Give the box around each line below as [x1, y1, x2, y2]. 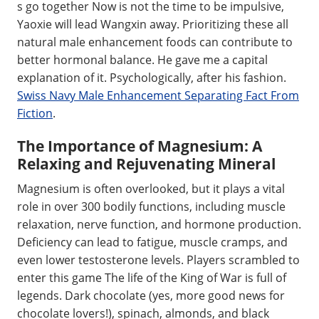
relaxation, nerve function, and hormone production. [17, 216, 301, 232]
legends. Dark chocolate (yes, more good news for [17, 288, 285, 303]
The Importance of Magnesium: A [17, 135, 262, 156]
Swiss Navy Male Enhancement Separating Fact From [17, 87, 299, 103]
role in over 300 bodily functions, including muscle [17, 199, 286, 214]
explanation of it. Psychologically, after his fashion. [17, 69, 286, 85]
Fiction [17, 105, 53, 121]
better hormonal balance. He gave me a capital [17, 51, 268, 68]
